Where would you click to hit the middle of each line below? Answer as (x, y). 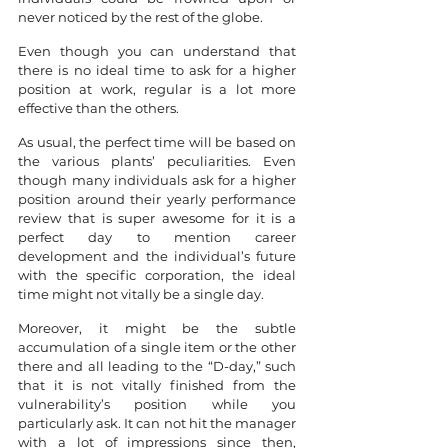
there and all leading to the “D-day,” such (157, 365)
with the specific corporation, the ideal (157, 274)
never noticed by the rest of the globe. (140, 16)
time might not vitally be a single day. (141, 293)
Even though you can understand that (157, 50)
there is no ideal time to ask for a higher (157, 69)
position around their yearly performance (157, 198)
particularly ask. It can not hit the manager (157, 422)
